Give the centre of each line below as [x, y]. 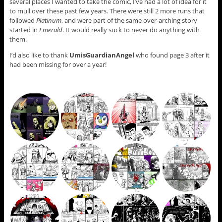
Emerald [51, 30]
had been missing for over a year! [58, 65]
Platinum [49, 21]
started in [24, 30]
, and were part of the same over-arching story [129, 21]
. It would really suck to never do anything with [131, 30]
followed [23, 21]
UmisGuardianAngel [102, 55]
